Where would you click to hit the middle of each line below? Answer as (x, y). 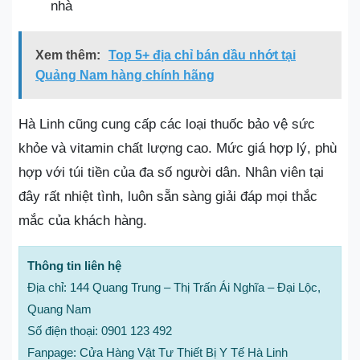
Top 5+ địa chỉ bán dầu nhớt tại (202, 55)
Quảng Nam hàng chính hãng (125, 75)
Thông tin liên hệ (74, 265)
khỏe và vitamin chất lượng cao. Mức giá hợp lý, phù (178, 148)
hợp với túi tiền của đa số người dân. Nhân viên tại (171, 172)
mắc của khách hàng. (83, 220)
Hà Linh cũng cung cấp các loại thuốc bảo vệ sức (167, 124)
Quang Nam (59, 309)
